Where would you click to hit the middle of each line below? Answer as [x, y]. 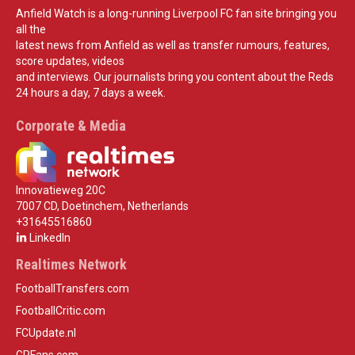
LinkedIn [49, 238]
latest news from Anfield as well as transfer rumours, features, [173, 45]
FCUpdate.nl [46, 333]
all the [31, 29]
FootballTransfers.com [73, 289]
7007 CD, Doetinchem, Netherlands [102, 206]
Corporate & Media [71, 125]
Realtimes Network [71, 265]
